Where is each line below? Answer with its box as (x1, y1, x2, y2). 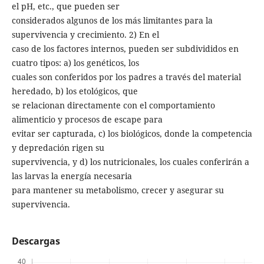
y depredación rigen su (11, 141, 104, 153)
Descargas (11, 235, 60, 247)
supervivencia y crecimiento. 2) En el (11, 28, 159, 40)
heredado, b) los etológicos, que (11, 85, 138, 97)
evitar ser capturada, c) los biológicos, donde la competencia (11, 127, 252, 139)
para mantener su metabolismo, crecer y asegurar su (11, 184, 224, 196)
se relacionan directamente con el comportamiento (11, 99, 215, 111)
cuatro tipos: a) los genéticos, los (11, 57, 139, 68)
